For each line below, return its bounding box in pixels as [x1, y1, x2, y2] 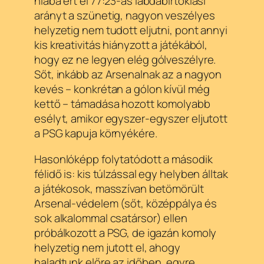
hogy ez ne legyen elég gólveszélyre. [34, 52, 216, 68]
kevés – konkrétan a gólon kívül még [34, 81, 210, 97]
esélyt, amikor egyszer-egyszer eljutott [34, 111, 228, 127]
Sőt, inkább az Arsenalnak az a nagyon [34, 67, 222, 82]
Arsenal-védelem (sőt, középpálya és [34, 195, 217, 211]
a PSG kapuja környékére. [34, 126, 157, 141]
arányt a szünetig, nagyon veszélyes [34, 8, 215, 24]
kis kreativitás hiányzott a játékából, [34, 37, 208, 53]
